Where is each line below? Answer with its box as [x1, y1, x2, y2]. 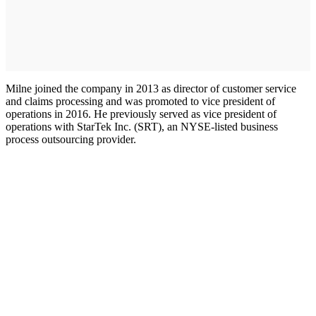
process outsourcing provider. [6, 133, 136, 145]
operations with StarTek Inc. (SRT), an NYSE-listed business [6, 120, 278, 133]
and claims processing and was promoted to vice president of [6, 95, 275, 107]
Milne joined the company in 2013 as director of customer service [6, 82, 296, 95]
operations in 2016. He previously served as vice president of [6, 107, 276, 120]
